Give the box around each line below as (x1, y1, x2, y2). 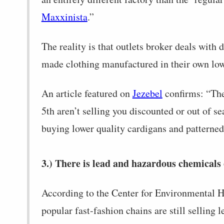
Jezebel (132, 86, 162, 100)
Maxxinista (41, 9, 87, 23)
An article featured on (41, 86, 132, 100)
